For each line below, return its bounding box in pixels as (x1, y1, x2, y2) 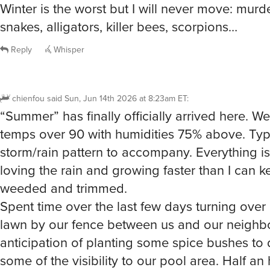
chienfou (12, 63, 45, 77)
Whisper (51, 14, 84, 28)
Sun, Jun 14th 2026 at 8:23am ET (64, 63, 187, 77)
